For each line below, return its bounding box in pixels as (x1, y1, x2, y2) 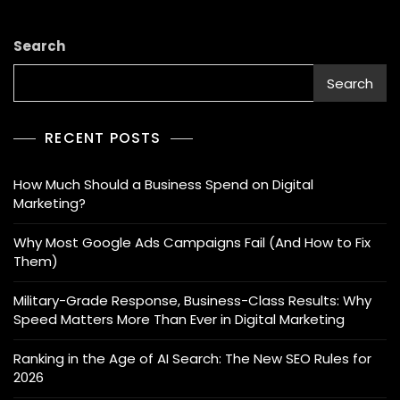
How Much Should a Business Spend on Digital (13, 175, 313, 195)
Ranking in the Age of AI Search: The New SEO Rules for (13, 349, 371, 369)
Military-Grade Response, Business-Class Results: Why (13, 291, 371, 311)
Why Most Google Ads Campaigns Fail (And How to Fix (13, 233, 371, 253)
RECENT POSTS (45, 128, 162, 149)
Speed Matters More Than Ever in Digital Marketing (13, 310, 345, 329)
